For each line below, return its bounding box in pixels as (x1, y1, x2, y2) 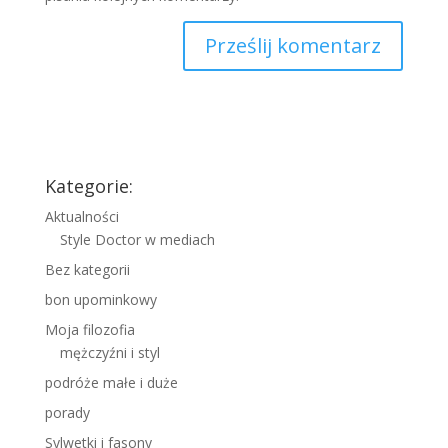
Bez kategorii (44, 260, 130, 280)
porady (44, 403, 90, 423)
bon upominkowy (44, 290, 157, 310)
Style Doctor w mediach (59, 230, 215, 250)
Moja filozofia (44, 320, 135, 340)
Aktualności (44, 207, 119, 227)
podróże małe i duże (44, 373, 178, 393)
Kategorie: (44, 174, 133, 199)
